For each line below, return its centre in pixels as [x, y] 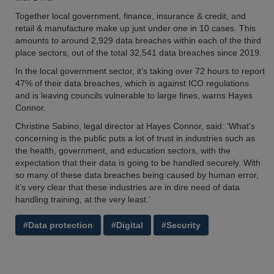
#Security [181, 225]
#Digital [127, 225]
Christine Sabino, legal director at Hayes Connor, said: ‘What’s [135, 126]
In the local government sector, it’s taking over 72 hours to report [140, 71]
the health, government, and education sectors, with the [123, 150]
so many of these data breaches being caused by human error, [137, 175]
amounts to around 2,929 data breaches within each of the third [138, 40]
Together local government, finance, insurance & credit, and [131, 16]
